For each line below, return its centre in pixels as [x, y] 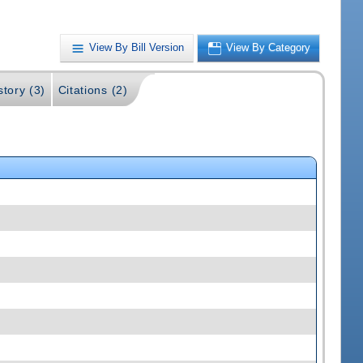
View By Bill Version [137, 48]
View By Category [269, 48]
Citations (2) [93, 90]
